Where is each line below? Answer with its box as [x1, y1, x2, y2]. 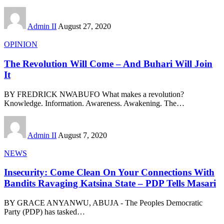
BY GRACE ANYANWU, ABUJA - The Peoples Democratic [4, 198, 202, 207]
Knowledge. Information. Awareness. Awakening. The [4, 98, 176, 107]
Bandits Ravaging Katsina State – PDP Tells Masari [4, 178, 216, 189]
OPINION [4, 40, 37, 49]
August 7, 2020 [58, 130, 107, 139]
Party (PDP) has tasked [4, 207, 77, 216]
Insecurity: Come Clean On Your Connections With [4, 167, 214, 178]
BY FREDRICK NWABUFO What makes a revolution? [4, 89, 184, 98]
